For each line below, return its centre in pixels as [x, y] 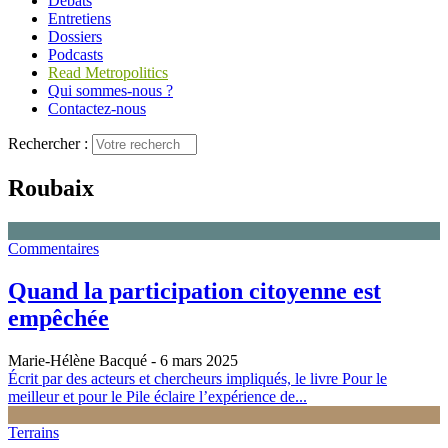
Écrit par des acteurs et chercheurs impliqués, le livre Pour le [197, 378]
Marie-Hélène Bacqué [77, 360]
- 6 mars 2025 [192, 360]
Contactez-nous [97, 108]
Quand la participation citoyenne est [194, 290]
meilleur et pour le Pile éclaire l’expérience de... [157, 396]
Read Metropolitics [108, 72]
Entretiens [79, 18]
